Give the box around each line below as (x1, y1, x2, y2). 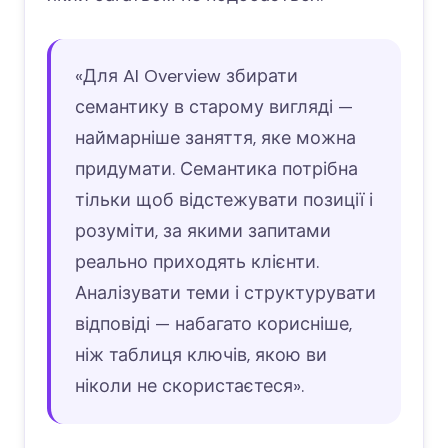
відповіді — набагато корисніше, (75, 312, 352, 337)
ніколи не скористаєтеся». (75, 374, 304, 399)
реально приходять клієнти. (75, 250, 319, 275)
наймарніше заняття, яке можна (75, 126, 356, 151)
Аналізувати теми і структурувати (75, 281, 376, 306)
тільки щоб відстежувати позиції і (75, 188, 373, 213)
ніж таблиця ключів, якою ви (75, 343, 327, 368)
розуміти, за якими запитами (75, 219, 331, 244)
